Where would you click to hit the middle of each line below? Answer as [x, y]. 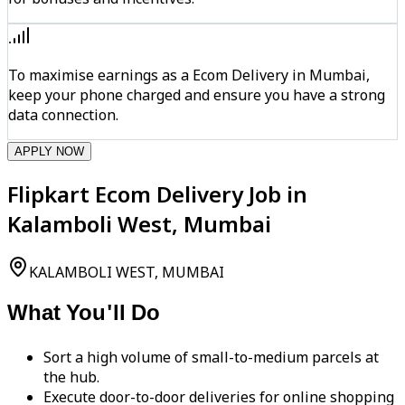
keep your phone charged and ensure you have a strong [197, 94]
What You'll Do [84, 315]
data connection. [63, 114]
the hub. [71, 377]
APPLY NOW [49, 151]
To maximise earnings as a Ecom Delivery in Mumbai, [189, 75]
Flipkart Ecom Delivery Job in [157, 193]
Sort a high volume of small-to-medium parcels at [211, 358]
